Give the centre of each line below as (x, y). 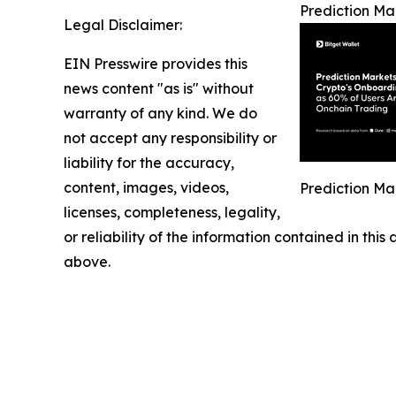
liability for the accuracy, (149, 162)
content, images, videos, (146, 187)
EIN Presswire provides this (156, 63)
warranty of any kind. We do (160, 113)
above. (87, 261)
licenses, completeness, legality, (172, 212)
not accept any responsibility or (170, 137)
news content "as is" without (159, 88)
